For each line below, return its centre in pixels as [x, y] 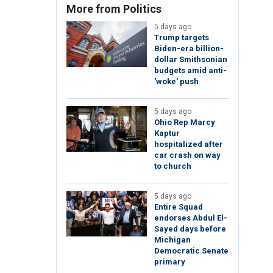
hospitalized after [189, 144]
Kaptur [167, 133]
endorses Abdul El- [191, 218]
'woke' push [176, 82]
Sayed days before [190, 229]
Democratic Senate [191, 251]
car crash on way [187, 155]
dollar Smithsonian [191, 60]
